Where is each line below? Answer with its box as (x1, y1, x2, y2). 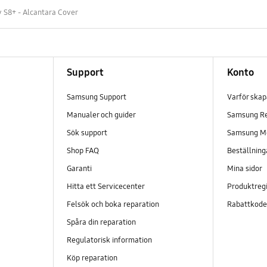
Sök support (66, 128, 107, 138)
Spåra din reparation (66, 218, 136, 227)
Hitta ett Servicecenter (66, 181, 145, 191)
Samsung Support (66, 92, 126, 102)
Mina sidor (226, 163, 262, 173)
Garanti (66, 163, 92, 173)
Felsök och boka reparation (66, 199, 159, 209)
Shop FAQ (66, 145, 99, 156)
